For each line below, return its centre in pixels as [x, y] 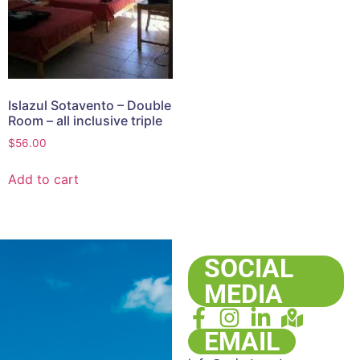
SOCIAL [248, 269]
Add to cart [43, 179]
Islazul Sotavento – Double [90, 105]
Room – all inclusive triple [85, 120]
